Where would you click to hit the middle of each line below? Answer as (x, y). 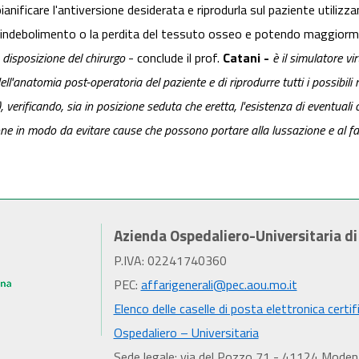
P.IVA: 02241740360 (170, 260)
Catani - (246, 58)
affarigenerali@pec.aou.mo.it (219, 284)
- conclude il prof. (174, 58)
